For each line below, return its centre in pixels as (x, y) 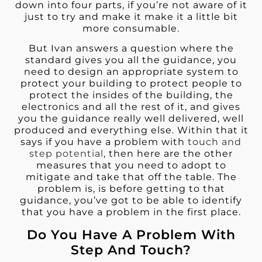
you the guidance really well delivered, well (131, 119)
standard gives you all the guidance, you (131, 60)
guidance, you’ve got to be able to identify (131, 201)
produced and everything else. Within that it (131, 130)
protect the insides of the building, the (131, 95)
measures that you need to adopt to (131, 166)
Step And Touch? (131, 249)
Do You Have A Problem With (131, 234)
